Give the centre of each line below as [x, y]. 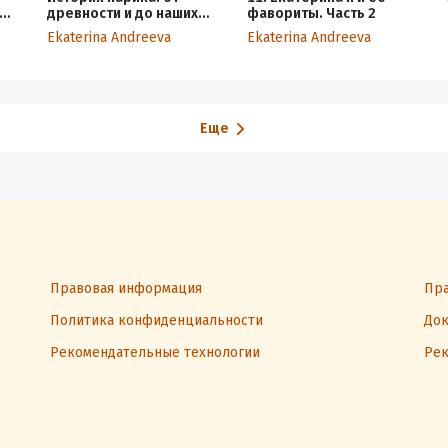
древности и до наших [122, 13]
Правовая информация [126, 288]
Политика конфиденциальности [156, 320]
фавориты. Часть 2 [311, 13]
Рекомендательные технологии [155, 352]
